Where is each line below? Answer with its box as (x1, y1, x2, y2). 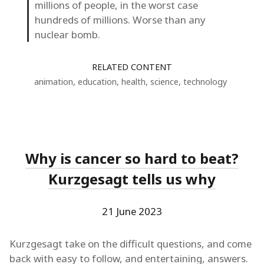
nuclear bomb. (35, 28, 100, 42)
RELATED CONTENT (92, 61, 172, 73)
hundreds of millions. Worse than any (35, 13, 206, 27)
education (78, 76, 117, 88)
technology (183, 76, 227, 88)
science (150, 76, 179, 88)
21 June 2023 (102, 204, 162, 219)
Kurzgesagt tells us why (48, 169, 216, 189)
